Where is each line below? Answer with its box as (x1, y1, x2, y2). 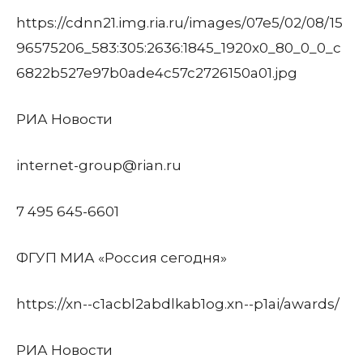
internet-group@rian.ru (16, 157, 181, 173)
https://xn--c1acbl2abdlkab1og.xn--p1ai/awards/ (16, 296, 340, 312)
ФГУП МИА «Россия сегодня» (16, 250, 227, 266)
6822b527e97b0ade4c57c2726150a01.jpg (16, 65, 297, 81)
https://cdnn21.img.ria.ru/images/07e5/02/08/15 (16, 15, 343, 31)
